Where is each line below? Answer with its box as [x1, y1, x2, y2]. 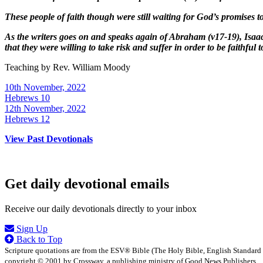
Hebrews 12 [5, 114, 50, 124]
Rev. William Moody [53, 62, 130, 73]
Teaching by [5, 62, 53, 73]
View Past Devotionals [5, 134, 93, 144]
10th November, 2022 [5, 82, 86, 93]
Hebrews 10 [5, 93, 50, 103]
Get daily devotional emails [5, 176, 169, 191]
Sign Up [14, 223, 48, 234]
